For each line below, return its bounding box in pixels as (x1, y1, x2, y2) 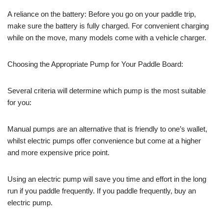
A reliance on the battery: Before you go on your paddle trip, (7, 9, 196, 18)
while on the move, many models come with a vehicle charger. (7, 33, 206, 42)
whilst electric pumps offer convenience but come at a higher (7, 136, 201, 145)
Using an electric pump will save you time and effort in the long (7, 174, 206, 183)
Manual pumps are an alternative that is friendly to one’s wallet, (7, 124, 207, 133)
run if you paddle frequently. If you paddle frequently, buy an (7, 186, 196, 195)
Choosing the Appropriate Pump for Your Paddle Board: (7, 59, 183, 68)
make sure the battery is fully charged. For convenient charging (7, 21, 209, 30)
